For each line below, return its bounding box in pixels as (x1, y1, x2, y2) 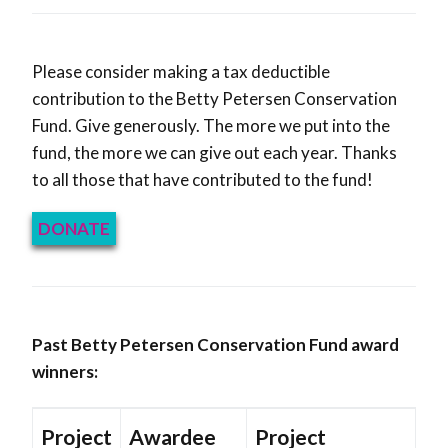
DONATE (38, 218, 110, 240)
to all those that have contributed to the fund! (32, 169, 373, 191)
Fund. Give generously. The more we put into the (32, 115, 390, 137)
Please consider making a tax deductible (32, 61, 330, 83)
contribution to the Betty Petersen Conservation (32, 88, 397, 110)
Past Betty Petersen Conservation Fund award (32, 334, 399, 356)
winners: (32, 361, 98, 383)
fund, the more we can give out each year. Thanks (32, 142, 397, 164)
